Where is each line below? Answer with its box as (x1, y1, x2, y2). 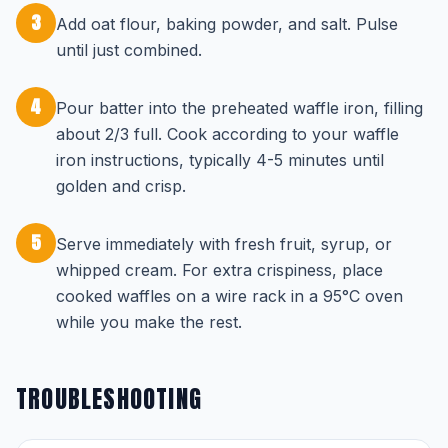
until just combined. (56, 40, 202, 60)
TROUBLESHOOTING (16, 381, 202, 417)
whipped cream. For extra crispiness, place (56, 260, 383, 280)
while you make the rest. (56, 312, 242, 332)
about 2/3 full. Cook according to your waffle (56, 124, 399, 144)
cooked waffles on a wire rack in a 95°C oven (56, 286, 403, 306)
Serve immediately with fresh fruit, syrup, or (56, 234, 392, 254)
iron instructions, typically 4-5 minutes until (56, 150, 384, 170)
